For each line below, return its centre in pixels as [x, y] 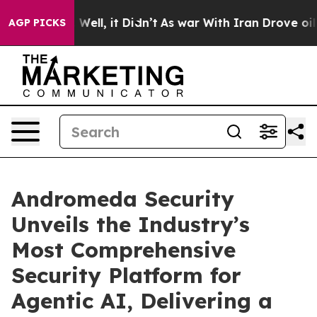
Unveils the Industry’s [131, 224]
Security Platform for [126, 275]
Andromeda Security [123, 199]
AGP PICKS [37, 23]
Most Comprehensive [123, 250]
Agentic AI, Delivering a [142, 301]
